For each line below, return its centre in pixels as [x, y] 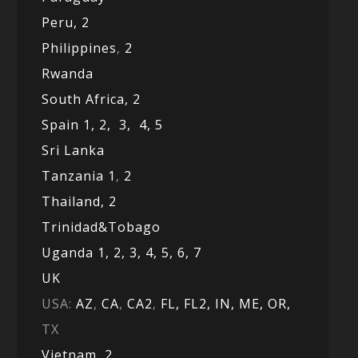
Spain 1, [71, 125]
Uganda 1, [78, 253]
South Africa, [88, 99]
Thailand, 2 [80, 202]
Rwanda [68, 74]
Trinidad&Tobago [101, 227]
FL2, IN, [212, 304]
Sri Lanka [74, 151]
